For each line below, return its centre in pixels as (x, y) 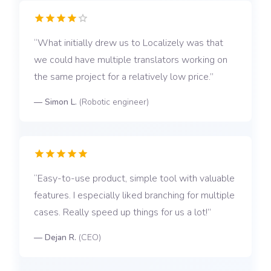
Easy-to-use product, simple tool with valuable (136, 179)
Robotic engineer (114, 102)
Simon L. (61, 102)
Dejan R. (60, 238)
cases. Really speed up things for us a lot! (121, 213)
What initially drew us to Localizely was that (130, 43)
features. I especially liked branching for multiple (134, 196)
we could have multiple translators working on (131, 60)
